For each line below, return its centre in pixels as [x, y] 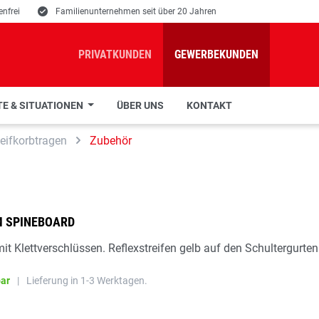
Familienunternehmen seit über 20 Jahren [136, 11]
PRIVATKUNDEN [115, 54]
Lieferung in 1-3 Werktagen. [87, 281]
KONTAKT [209, 105]
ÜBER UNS [140, 105]
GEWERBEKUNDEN [216, 54]
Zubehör [111, 141]
